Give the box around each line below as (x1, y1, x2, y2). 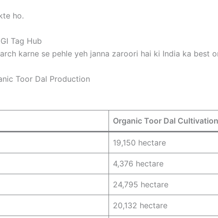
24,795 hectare (113, 180, 168, 190)
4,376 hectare (113, 159, 163, 169)
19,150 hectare (113, 138, 166, 148)
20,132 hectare (113, 200, 167, 211)
